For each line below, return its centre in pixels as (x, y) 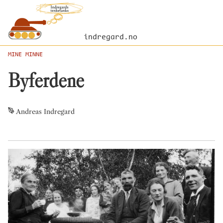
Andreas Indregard (46, 111)
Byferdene (46, 80)
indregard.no (111, 37)
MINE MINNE (25, 55)
